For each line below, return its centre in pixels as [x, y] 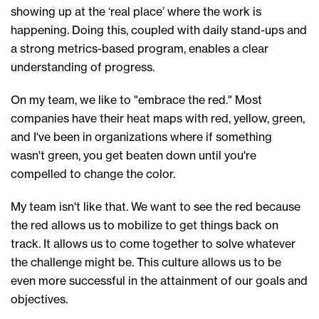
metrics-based [96, 48]
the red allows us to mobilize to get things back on [145, 225]
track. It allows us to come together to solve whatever [153, 243]
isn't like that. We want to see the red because [180, 206]
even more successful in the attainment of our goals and [159, 280]
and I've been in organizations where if [113, 136]
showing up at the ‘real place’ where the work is [136, 11]
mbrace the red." [190, 99]
